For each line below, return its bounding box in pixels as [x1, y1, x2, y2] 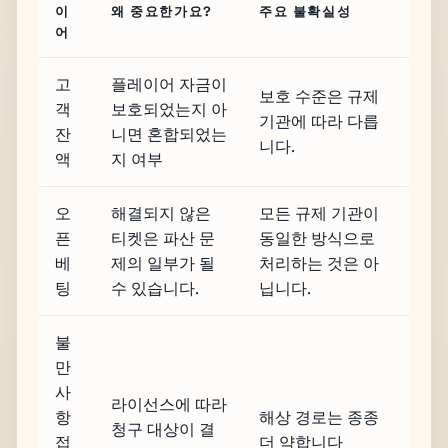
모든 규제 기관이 [259, 202, 379, 224]
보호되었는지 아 [111, 98, 227, 120]
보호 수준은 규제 [259, 85, 379, 107]
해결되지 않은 [111, 202, 211, 224]
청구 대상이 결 [111, 418, 215, 440]
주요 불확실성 [259, 2, 352, 20]
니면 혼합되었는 [111, 123, 227, 145]
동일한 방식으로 [259, 227, 375, 249]
